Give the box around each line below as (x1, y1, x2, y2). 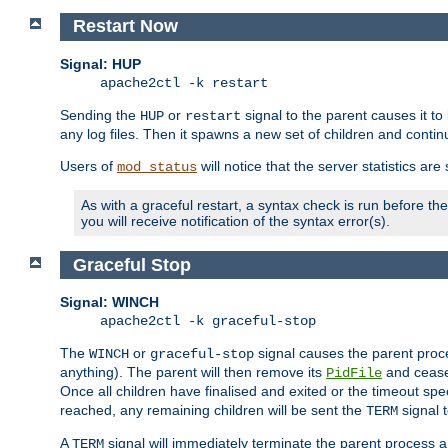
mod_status (117, 158, 197, 175)
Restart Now (72, 16, 178, 37)
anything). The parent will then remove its (60, 364, 326, 381)
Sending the (60, 106, 140, 123)
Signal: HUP (60, 55, 141, 72)
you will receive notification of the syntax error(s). (81, 212, 390, 229)
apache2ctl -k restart (100, 74, 268, 91)
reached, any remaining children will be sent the (60, 402, 366, 419)
